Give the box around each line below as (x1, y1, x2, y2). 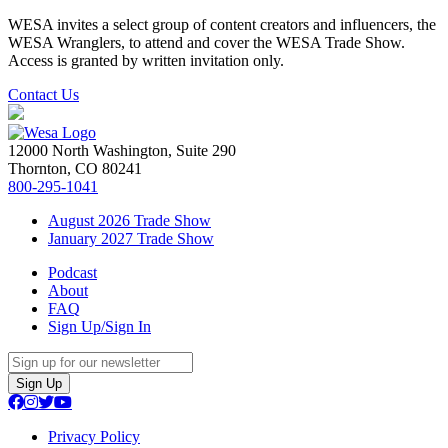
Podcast (48, 264, 97, 281)
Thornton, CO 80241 (8, 160, 142, 177)
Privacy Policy (48, 428, 140, 445)
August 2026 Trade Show (48, 212, 211, 229)
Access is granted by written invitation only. (8, 52, 284, 69)
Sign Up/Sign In (48, 318, 151, 335)
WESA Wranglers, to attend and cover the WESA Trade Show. (8, 34, 405, 51)
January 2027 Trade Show (48, 230, 214, 247)
